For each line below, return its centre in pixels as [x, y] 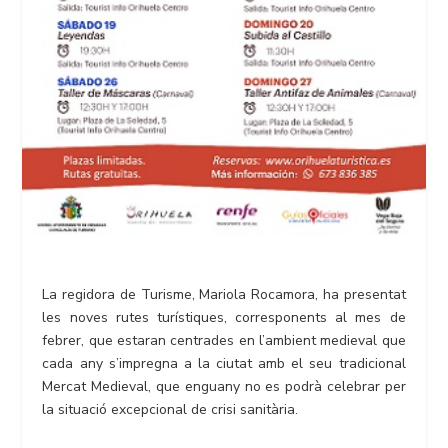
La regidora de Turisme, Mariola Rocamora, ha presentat [224, 294]
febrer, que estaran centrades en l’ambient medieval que [224, 340]
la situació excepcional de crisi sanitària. [170, 409]
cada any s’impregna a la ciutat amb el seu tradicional [224, 363]
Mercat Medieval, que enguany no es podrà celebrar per [224, 386]
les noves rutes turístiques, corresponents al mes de [224, 317]
